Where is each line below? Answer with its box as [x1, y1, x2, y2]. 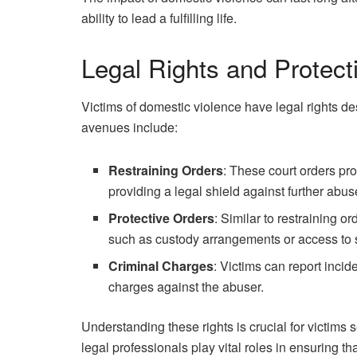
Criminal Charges [108, 257, 214, 276]
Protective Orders [108, 209, 215, 228]
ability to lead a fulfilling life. [81, 8, 237, 27]
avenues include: [81, 118, 178, 137]
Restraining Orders [108, 161, 224, 180]
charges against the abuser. [108, 277, 265, 296]
